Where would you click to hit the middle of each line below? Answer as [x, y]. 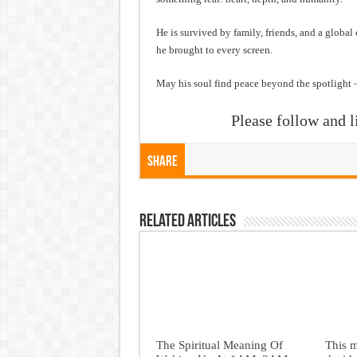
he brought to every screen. [214, 50]
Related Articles [187, 222]
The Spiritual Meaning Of [219, 345]
